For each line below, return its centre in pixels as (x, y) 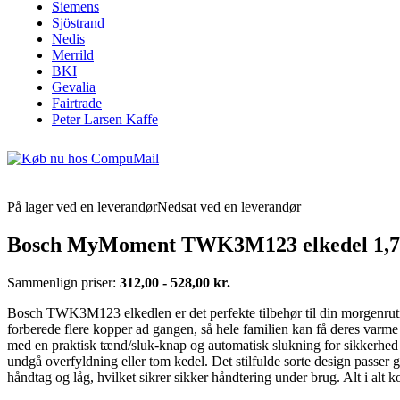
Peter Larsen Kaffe (105, 119)
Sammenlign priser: (63, 282)
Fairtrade (77, 103)
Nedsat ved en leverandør (229, 207)
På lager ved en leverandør (82, 207)
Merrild (73, 55)
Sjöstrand (78, 23)
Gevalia (74, 87)
